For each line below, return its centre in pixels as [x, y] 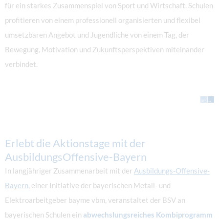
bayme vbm [87, 200]
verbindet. [21, 64]
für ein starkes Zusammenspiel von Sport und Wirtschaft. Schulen [109, 5]
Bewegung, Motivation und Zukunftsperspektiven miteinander [105, 49]
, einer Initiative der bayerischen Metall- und [99, 186]
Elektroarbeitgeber [37, 200]
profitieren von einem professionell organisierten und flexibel [103, 20]
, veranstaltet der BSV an [145, 200]
